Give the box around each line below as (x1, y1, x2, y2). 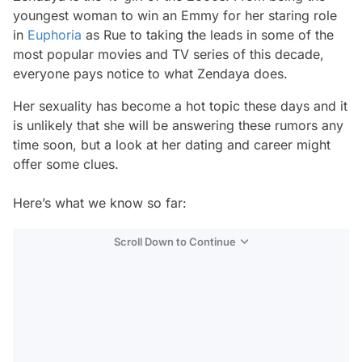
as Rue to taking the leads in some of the (82, 27, 334, 43)
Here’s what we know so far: (13, 195, 187, 211)
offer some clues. (13, 156, 119, 172)
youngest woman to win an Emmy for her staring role (13, 7, 337, 23)
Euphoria (27, 27, 82, 43)
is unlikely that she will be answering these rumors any (13, 117, 343, 133)
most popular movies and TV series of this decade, (13, 46, 324, 62)
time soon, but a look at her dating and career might (13, 137, 330, 153)
